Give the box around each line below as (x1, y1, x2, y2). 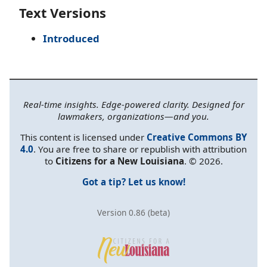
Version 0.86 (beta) (97, 207, 170, 219)
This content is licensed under (20, 131, 147, 143)
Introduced (43, 31, 100, 45)
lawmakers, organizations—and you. (58, 110, 209, 122)
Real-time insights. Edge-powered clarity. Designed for (23, 98, 244, 110)
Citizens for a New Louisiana (55, 155, 184, 167)
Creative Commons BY (147, 131, 247, 143)
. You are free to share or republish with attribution (33, 143, 247, 155)
